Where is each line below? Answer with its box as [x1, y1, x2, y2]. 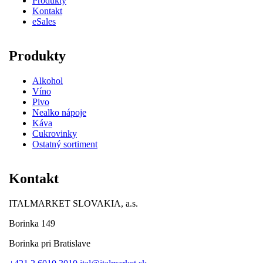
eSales [32, 16, 56, 26]
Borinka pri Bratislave [9, 238, 90, 248]
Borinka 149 [9, 218, 55, 228]
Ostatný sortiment [32, 139, 97, 149]
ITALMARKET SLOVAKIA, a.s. [9, 198, 138, 208]
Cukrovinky [32, 128, 77, 139]
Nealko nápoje [32, 107, 86, 117]
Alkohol [32, 75, 63, 86]
